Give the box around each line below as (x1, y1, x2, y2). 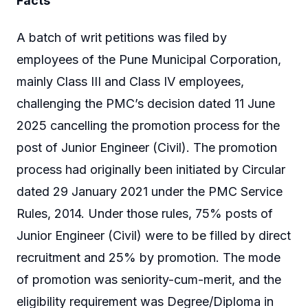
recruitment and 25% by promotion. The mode (16, 250, 280, 265)
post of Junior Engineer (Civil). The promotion (16, 140, 277, 155)
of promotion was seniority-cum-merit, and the (16, 272, 281, 287)
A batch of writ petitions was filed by (16, 30, 227, 45)
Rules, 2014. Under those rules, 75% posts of (16, 206, 273, 221)
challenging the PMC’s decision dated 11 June (16, 96, 275, 111)
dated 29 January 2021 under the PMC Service (16, 184, 283, 199)
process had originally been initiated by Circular (16, 162, 285, 177)
